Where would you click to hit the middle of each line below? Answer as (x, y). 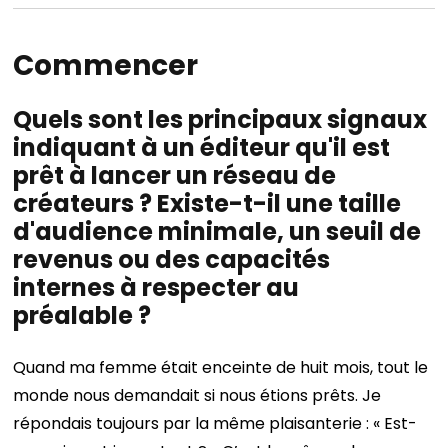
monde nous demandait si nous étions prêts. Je (197, 395)
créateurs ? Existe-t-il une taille (207, 203)
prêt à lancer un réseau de (175, 175)
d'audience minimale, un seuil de (217, 231)
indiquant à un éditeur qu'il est (202, 147)
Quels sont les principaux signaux (220, 119)
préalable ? (82, 315)
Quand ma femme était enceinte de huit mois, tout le (221, 367)
